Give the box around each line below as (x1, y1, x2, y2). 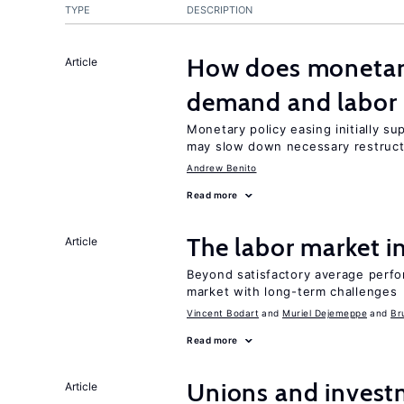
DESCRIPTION (187, 4, 252, 16)
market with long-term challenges (187, 284, 398, 298)
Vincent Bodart (187, 308, 259, 318)
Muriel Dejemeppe (282, 308, 367, 318)
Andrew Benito (187, 162, 257, 173)
